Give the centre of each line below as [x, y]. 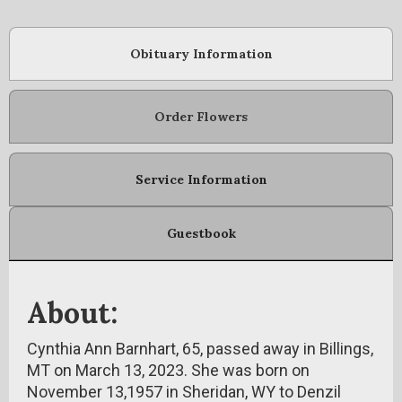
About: [72, 313]
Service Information [201, 179]
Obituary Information [201, 54]
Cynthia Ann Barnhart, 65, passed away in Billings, [200, 349]
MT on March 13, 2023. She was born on [168, 370]
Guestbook [201, 233]
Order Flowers [201, 117]
